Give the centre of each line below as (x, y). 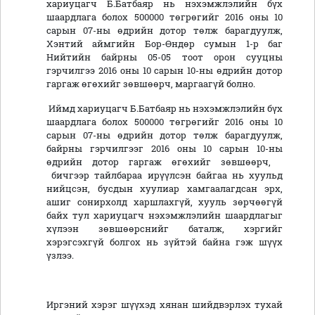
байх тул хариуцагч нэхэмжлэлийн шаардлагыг (165, 216)
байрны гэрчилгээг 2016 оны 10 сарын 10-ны (165, 149)
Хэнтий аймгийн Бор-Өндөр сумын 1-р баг (165, 44)
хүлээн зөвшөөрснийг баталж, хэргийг (165, 229)
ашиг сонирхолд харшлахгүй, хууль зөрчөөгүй (165, 202)
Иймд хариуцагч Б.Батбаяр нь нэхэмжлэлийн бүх (165, 109)
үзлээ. (62, 256)
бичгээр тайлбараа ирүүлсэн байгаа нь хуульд (165, 175)
